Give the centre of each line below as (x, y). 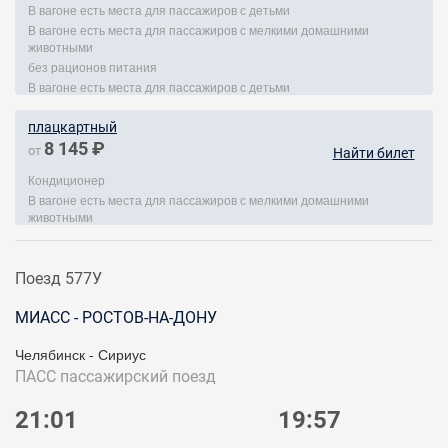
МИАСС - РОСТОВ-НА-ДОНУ (116, 317)
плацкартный (72, 127)
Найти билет (373, 153)
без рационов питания (92, 66)
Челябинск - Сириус (80, 354)
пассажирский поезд (138, 376)
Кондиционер (66, 179)
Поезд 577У (58, 278)
